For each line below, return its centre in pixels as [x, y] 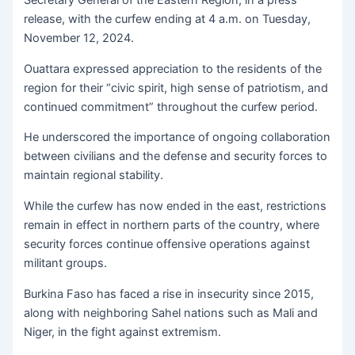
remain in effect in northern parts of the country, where [172, 225]
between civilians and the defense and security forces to [176, 157]
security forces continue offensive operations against [167, 244]
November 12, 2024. [79, 38]
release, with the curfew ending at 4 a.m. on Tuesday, [168, 19]
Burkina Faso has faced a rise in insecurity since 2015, [169, 294]
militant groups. [66, 263]
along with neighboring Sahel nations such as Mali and [171, 313]
